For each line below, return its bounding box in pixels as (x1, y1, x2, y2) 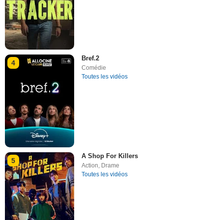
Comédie (82, 64, 107, 72)
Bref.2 (82, 55, 100, 62)
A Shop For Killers (82, 152, 138, 160)
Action (82, 162, 99, 169)
